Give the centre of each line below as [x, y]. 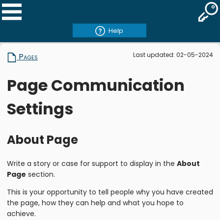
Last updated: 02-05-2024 [173, 55]
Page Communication [96, 85]
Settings [40, 109]
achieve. [21, 214]
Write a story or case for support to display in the [92, 164]
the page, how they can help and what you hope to [95, 203]
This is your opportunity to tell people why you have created [110, 192]
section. [41, 175]
